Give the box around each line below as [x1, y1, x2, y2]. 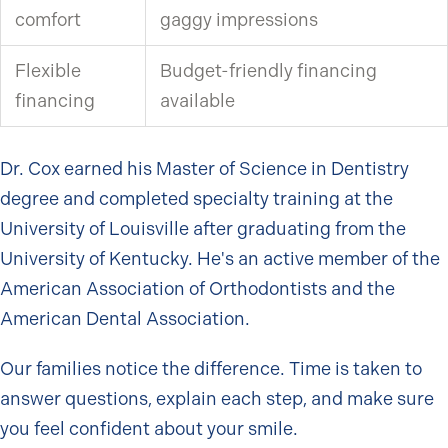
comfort [15, 8, 81, 30]
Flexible [15, 59, 81, 81]
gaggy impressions [160, 8, 318, 30]
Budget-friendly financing [160, 59, 377, 81]
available [160, 89, 235, 111]
